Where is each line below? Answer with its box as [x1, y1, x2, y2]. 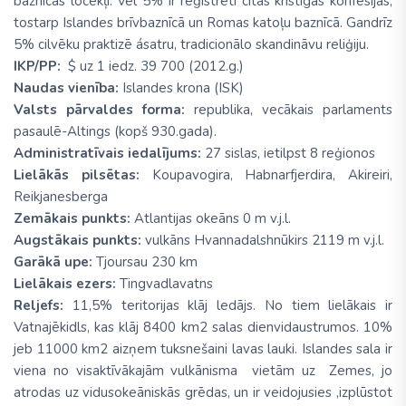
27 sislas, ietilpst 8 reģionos [205, 144, 375, 163]
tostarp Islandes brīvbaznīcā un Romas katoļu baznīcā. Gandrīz [14, 14, 392, 33]
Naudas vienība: [14, 79, 122, 98]
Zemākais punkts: [14, 209, 134, 228]
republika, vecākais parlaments [194, 101, 392, 120]
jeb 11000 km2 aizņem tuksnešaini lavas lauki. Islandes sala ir [14, 340, 392, 359]
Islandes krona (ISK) [122, 79, 244, 98]
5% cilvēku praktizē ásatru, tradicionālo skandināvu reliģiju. [14, 35, 369, 54]
